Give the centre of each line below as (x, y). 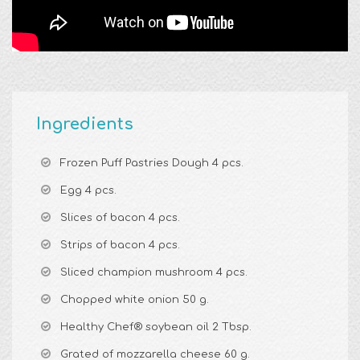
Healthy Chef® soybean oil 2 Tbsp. (156, 327)
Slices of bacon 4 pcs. (120, 218)
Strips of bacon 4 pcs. (120, 245)
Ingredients (85, 125)
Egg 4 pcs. (88, 191)
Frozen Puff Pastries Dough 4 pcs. (152, 164)
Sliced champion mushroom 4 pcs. (154, 273)
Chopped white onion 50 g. (135, 300)
